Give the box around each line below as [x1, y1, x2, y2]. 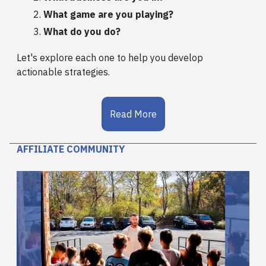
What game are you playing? [43, 8, 173, 20]
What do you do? [43, 25, 121, 37]
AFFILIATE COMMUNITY [17, 142, 125, 155]
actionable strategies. [17, 65, 110, 78]
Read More [109, 107, 157, 120]
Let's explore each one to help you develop [17, 51, 203, 64]
